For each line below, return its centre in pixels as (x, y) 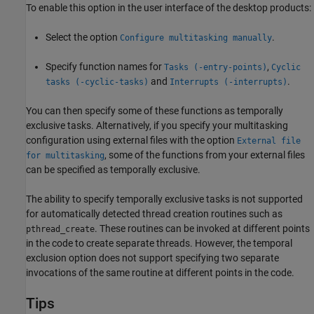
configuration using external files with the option (131, 140)
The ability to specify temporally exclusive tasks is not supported (164, 199)
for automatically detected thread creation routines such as (154, 213)
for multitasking (65, 155)
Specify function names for (105, 66)
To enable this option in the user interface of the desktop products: (169, 7)
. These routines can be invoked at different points (202, 228)
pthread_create (60, 229)
